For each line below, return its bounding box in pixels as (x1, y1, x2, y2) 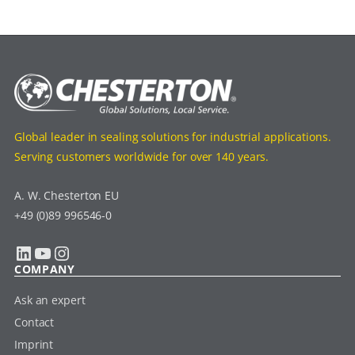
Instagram (51, 239, 69, 265)
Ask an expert (13, 292, 86, 308)
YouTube (32, 239, 43, 265)
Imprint (13, 337, 54, 353)
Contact (13, 315, 55, 330)
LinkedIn (13, 239, 25, 265)
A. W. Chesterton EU (13, 188, 120, 204)
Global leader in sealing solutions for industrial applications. (13, 129, 331, 145)
